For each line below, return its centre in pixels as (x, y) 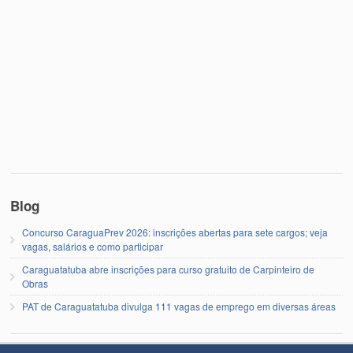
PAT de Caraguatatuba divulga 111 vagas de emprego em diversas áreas (179, 307)
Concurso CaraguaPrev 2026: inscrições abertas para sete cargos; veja (175, 232)
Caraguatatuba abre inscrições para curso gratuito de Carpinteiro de (169, 269)
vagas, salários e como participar (93, 247)
